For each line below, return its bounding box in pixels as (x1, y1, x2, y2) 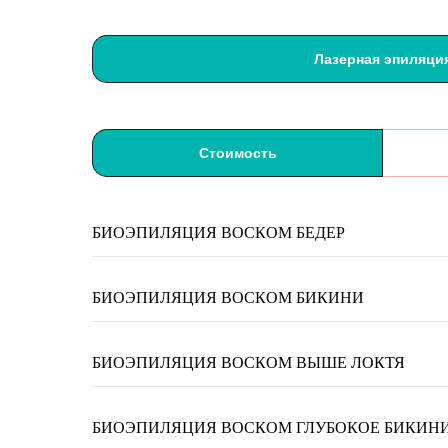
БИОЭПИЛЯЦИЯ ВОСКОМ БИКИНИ (92, 289, 364, 306)
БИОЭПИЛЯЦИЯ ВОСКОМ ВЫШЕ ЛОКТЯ (92, 354, 405, 371)
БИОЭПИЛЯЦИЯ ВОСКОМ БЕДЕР (92, 224, 345, 241)
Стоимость (198, 145, 277, 161)
